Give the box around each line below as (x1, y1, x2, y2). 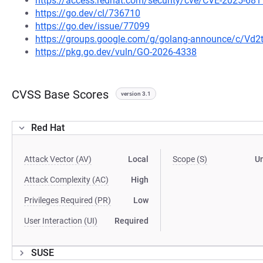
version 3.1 (121, 90, 151, 97)
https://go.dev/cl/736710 (35, 8, 140, 19)
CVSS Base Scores (12, 87, 109, 102)
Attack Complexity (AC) (24, 175, 109, 184)
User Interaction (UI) (24, 216, 97, 225)
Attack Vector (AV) (24, 154, 92, 164)
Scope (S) (173, 154, 208, 164)
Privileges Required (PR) (24, 195, 111, 205)
